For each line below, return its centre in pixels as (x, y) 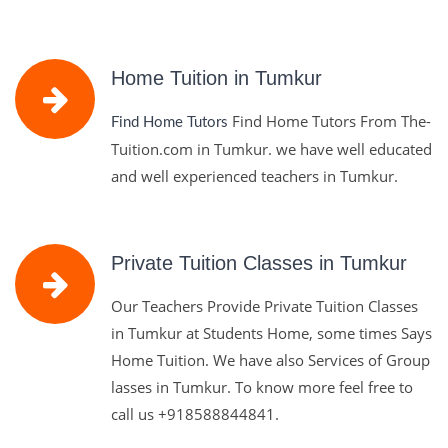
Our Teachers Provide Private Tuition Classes (264, 306)
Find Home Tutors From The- (329, 121)
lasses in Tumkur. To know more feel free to (262, 387)
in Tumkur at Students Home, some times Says (271, 333)
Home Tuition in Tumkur (216, 78)
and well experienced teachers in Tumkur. (254, 176)
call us (134, 414)
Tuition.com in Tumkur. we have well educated (271, 149)
